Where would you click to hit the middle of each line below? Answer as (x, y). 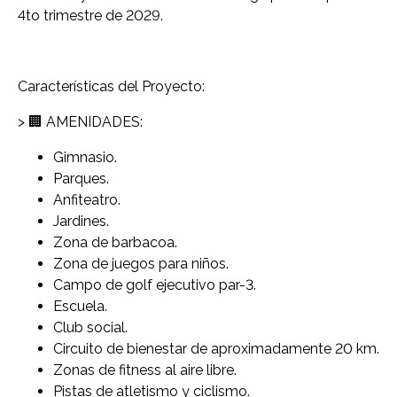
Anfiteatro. (87, 199)
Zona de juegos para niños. (141, 263)
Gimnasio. (85, 157)
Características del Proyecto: (111, 86)
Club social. (90, 327)
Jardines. (81, 221)
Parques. (81, 178)
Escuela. (80, 306)
